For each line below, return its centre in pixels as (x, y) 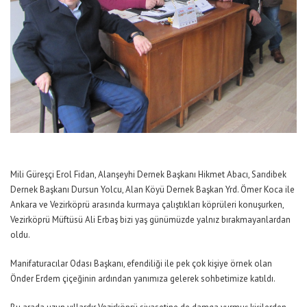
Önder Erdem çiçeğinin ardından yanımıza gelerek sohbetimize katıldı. (143, 278)
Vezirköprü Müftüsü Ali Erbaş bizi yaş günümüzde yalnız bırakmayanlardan (150, 219)
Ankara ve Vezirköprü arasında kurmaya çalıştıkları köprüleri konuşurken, (147, 204)
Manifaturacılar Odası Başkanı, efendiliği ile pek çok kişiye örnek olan (141, 263)
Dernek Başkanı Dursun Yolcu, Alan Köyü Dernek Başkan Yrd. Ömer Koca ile (152, 189)
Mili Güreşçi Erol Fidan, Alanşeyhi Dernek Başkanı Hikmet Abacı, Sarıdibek (148, 174)
